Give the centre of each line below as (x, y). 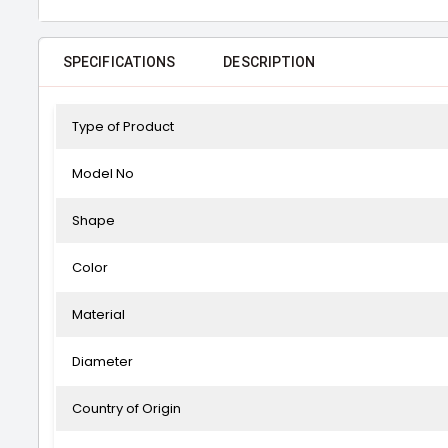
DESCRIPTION (269, 62)
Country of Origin (126, 408)
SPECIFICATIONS (119, 62)
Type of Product (123, 126)
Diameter (102, 361)
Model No (103, 173)
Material (98, 314)
